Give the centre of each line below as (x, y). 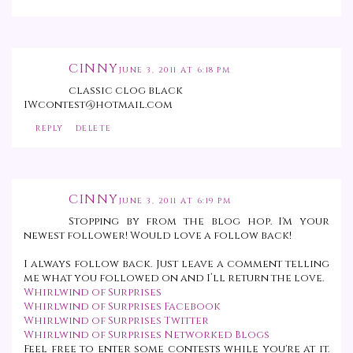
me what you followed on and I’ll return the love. (174, 279)
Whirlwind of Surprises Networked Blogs (147, 335)
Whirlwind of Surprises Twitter (116, 321)
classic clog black (126, 91)
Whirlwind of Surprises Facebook (122, 307)
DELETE (93, 129)
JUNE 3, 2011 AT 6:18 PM (174, 71)
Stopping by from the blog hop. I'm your (199, 222)
